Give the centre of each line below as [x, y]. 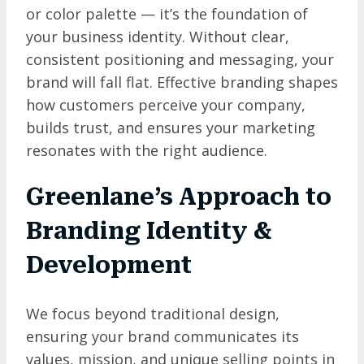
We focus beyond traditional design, [153, 313]
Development [109, 266]
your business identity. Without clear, [158, 37]
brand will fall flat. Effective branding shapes [182, 82]
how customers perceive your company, [166, 105]
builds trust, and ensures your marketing [171, 128]
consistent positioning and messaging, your [180, 60]
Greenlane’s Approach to [179, 197]
